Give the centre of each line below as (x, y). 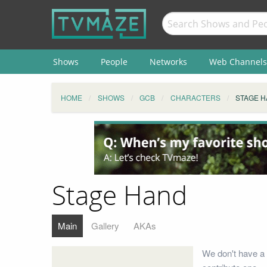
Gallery (105, 225)
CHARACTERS (195, 97)
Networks (168, 61)
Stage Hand (119, 196)
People (114, 61)
